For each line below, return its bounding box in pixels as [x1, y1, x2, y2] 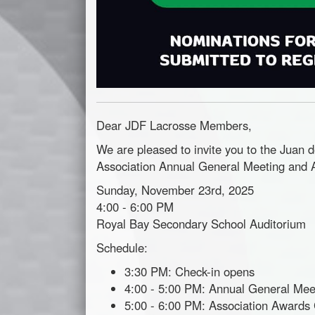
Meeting [243, 157, 285, 175]
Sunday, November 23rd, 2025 [96, 181, 254, 199]
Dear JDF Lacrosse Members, [96, 117, 252, 134]
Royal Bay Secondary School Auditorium [96, 215, 306, 233]
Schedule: [96, 239, 148, 257]
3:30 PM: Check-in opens [124, 263, 255, 281]
